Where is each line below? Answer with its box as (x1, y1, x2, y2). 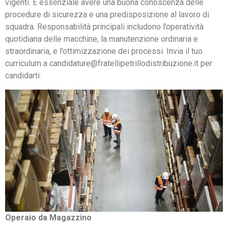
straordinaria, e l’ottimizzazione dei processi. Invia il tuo (5, 46, 203, 56)
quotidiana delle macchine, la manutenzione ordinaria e (5, 34, 198, 44)
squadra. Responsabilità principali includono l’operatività (5, 22, 204, 32)
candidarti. (5, 71, 41, 81)
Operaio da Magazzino (5, 213, 92, 223)
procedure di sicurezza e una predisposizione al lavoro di (5, 10, 209, 20)
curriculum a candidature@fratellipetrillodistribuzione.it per (5, 59, 212, 69)
